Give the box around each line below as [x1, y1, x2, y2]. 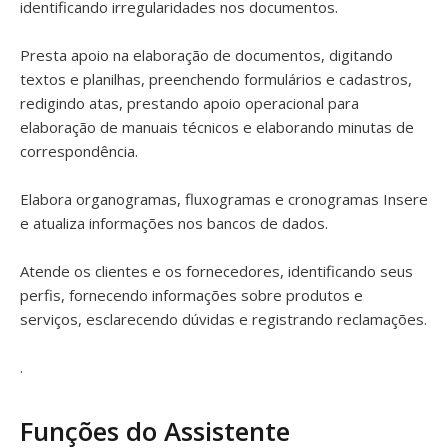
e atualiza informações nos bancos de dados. [20, 213, 328, 233]
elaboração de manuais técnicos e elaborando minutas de [20, 117, 414, 137]
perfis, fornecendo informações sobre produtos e [20, 285, 363, 305]
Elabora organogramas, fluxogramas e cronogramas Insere [20, 189, 428, 209]
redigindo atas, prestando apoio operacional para [20, 93, 359, 113]
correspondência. [20, 141, 138, 161]
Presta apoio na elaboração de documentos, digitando [20, 45, 393, 65]
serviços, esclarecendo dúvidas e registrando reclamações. [20, 309, 427, 329]
